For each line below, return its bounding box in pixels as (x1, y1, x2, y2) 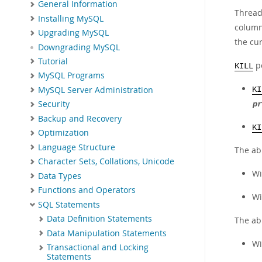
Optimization (38, 127, 89, 139)
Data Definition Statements (47, 213, 152, 225)
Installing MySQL (38, 13, 104, 24)
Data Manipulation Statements (47, 227, 167, 239)
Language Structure (38, 142, 115, 153)
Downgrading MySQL (38, 42, 120, 53)
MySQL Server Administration (38, 84, 153, 95)
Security (38, 99, 70, 110)
